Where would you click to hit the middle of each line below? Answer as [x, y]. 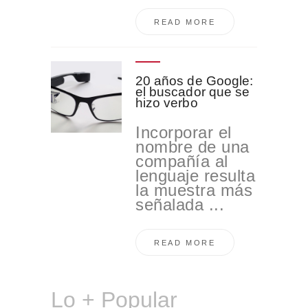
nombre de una [192, 147]
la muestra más [194, 190]
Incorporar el [184, 133]
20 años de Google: [194, 81]
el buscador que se [192, 92]
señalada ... [180, 205]
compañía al [182, 162]
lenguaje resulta [196, 176]
